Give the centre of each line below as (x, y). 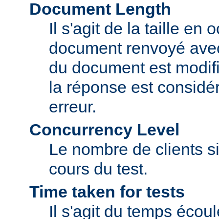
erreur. (73, 107)
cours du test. (98, 169)
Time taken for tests (107, 192)
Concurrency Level (104, 130)
